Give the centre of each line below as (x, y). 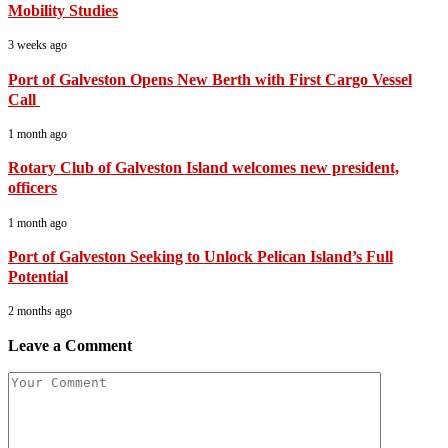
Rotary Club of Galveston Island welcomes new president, (203, 168)
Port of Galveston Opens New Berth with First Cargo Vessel (210, 79)
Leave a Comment (70, 345)
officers (32, 188)
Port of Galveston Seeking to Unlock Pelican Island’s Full (200, 257)
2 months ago (40, 311)
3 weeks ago (37, 45)
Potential (38, 277)
